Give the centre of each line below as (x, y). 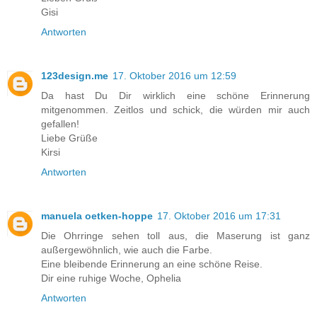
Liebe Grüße (69, 138)
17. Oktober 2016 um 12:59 (174, 76)
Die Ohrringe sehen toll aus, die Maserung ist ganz (175, 236)
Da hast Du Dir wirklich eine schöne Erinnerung (175, 96)
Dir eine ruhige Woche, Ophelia (111, 278)
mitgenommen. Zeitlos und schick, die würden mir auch (175, 110)
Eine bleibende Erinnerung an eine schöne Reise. (152, 264)
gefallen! (60, 124)
